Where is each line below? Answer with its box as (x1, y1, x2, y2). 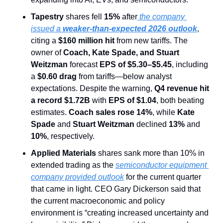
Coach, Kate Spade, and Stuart (63, 48, 179, 57)
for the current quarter (124, 173, 201, 182)
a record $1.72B (31, 96, 90, 105)
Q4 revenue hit (154, 84, 209, 93)
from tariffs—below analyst (77, 72, 172, 81)
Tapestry (31, 12, 64, 21)
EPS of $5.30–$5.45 (100, 60, 172, 69)
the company (137, 12, 185, 21)
